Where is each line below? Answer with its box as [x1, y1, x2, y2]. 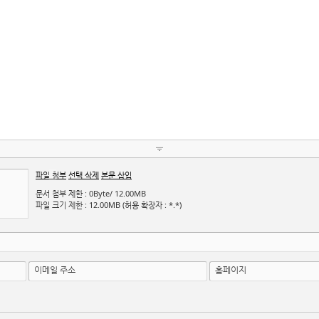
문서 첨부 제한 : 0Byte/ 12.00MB [36, 188, 146, 199]
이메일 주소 [34, 263, 76, 276]
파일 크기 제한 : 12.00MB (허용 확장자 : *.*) [36, 199, 182, 210]
